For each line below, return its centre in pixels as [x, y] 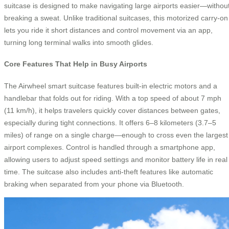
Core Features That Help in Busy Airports [76, 64]
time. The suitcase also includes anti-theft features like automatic [109, 171]
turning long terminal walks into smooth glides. [79, 42]
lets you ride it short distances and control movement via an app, [108, 30]
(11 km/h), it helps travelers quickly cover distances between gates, [112, 110]
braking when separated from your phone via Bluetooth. [94, 184]
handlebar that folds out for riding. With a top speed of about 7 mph [113, 98]
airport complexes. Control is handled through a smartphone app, [110, 147]
